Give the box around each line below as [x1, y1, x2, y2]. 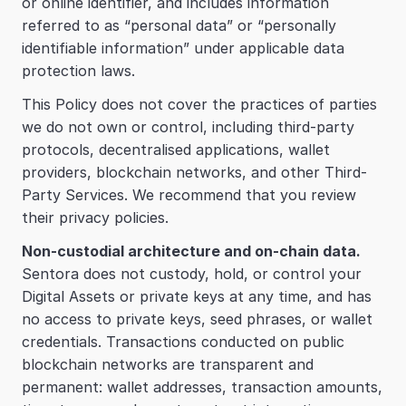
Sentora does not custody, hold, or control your [22, 265, 362, 283]
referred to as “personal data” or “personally [22, 16, 336, 34]
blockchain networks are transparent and [22, 355, 314, 373]
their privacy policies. [22, 208, 169, 227]
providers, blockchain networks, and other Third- [22, 163, 367, 181]
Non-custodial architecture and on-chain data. [22, 242, 361, 260]
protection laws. [22, 62, 135, 80]
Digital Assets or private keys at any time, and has [22, 287, 372, 305]
